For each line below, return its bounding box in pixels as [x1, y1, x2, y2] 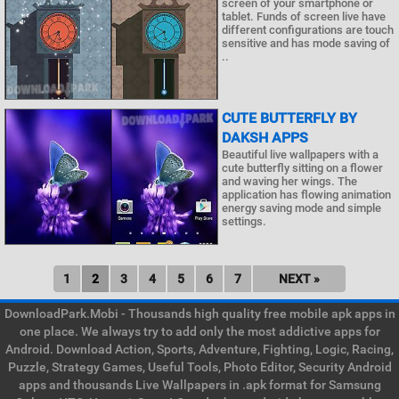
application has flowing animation [222, 188, 391, 202]
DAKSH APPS [222, 129, 308, 147]
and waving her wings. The [222, 175, 357, 189]
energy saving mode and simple [222, 201, 381, 216]
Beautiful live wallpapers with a [222, 148, 379, 162]
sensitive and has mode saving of [222, 36, 390, 50]
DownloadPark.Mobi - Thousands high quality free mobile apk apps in [4, 306, 395, 322]
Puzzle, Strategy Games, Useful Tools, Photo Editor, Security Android [7, 360, 392, 375]
